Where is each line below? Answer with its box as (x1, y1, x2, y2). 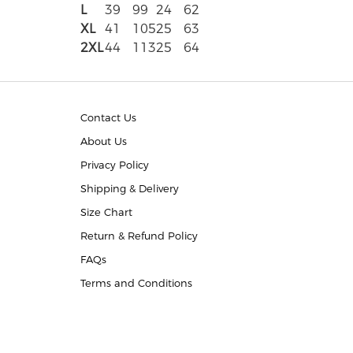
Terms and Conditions (80, 277, 192, 289)
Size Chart (80, 206, 132, 218)
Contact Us (80, 111, 136, 124)
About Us (80, 135, 127, 147)
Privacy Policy (80, 158, 149, 171)
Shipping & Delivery (80, 182, 179, 195)
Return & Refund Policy (80, 229, 198, 242)
